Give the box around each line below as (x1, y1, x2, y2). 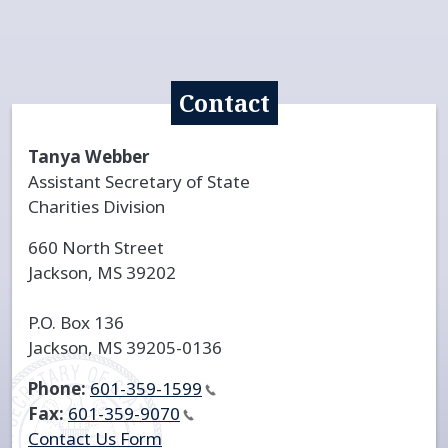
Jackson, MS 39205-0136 (28, 335, 222, 359)
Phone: (28, 376, 86, 400)
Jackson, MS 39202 (28, 260, 176, 284)
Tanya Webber (28, 144, 149, 168)
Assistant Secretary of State (28, 169, 250, 193)
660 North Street (28, 235, 164, 259)
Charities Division (28, 194, 165, 218)
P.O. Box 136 (28, 310, 124, 334)
